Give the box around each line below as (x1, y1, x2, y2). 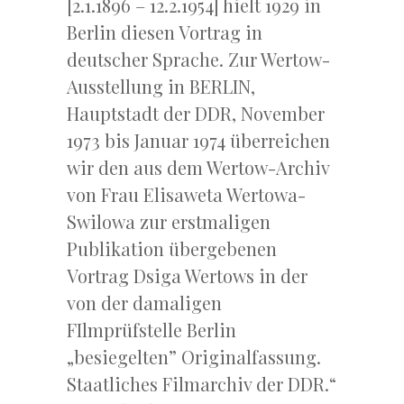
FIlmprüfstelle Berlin (67, 317, 236, 342)
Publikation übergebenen (67, 236, 277, 261)
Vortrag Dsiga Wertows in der (67, 263, 308, 288)
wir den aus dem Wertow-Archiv (67, 155, 329, 179)
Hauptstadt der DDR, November (67, 101, 325, 125)
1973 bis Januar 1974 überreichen (67, 128, 330, 152)
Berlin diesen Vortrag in (67, 20, 262, 44)
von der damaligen (67, 290, 222, 315)
